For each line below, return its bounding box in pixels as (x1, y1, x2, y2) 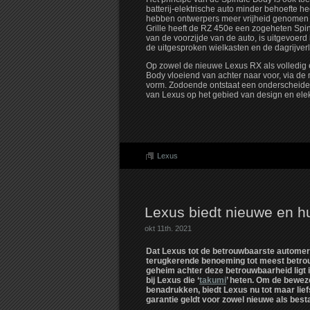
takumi (199, 275, 226, 286)
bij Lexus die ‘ (146, 275, 199, 286)
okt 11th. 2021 (145, 224, 192, 233)
